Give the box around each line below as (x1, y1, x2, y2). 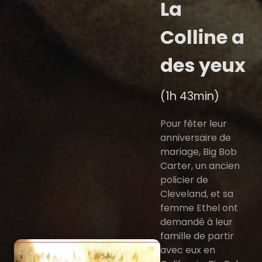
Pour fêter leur (160, 117, 227, 131)
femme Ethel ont (160, 201, 238, 215)
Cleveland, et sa (160, 187, 233, 201)
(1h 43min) (160, 88, 219, 105)
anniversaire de (160, 131, 231, 145)
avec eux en (160, 243, 215, 257)
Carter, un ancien (160, 159, 240, 173)
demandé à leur (160, 215, 233, 229)
